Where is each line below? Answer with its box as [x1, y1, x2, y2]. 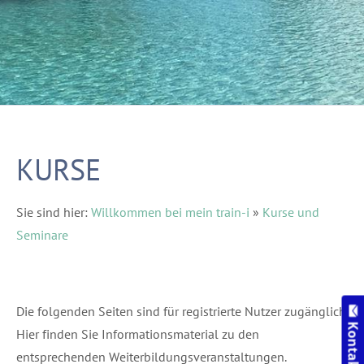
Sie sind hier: [16, 204, 91, 220]
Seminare [16, 227, 68, 243]
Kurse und [262, 204, 319, 220]
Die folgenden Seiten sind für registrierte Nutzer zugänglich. [16, 303, 348, 319]
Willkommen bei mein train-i [91, 204, 249, 220]
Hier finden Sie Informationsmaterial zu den [16, 326, 259, 342]
